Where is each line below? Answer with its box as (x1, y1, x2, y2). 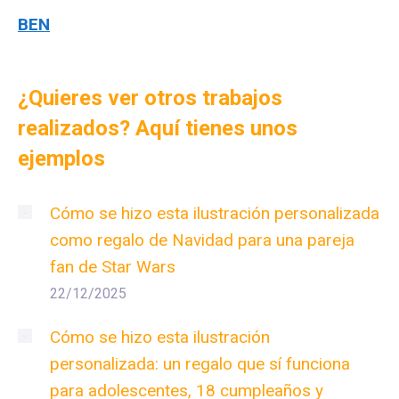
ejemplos (18, 145, 105, 171)
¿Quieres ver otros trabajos (18, 85, 282, 110)
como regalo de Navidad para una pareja (50, 229, 354, 250)
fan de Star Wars (50, 256, 175, 277)
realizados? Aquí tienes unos (18, 115, 297, 141)
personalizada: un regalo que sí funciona (50, 353, 350, 374)
